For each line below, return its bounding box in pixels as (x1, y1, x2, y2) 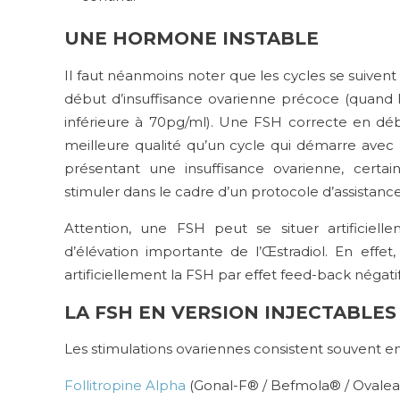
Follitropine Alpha (64, 377, 186, 395)
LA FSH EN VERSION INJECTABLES (64, 301, 396, 323)
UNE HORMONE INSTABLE (64, 28, 319, 50)
